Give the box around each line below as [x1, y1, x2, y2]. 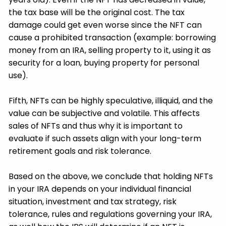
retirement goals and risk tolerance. [9, 145, 152, 157]
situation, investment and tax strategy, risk [9, 196, 177, 208]
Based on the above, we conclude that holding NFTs [9, 171, 213, 183]
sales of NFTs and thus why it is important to [9, 120, 183, 132]
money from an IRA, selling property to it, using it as [9, 44, 211, 56]
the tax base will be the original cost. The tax [9, 7, 185, 19]
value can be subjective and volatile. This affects [9, 107, 200, 120]
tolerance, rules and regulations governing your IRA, [9, 208, 212, 220]
